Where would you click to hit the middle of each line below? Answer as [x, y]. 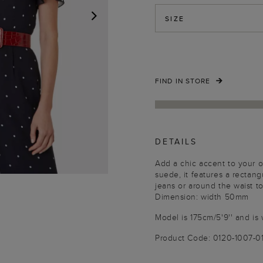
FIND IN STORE [183, 81]
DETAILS [176, 141]
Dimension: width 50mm [202, 197]
